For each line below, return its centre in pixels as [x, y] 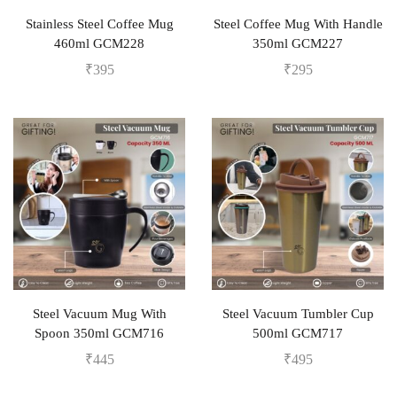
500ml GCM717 [298, 333]
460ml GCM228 [99, 43]
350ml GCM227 [298, 43]
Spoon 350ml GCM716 [99, 333]
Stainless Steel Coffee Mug [99, 24]
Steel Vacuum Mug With [99, 314]
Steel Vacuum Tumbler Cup [298, 314]
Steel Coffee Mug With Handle [298, 24]
